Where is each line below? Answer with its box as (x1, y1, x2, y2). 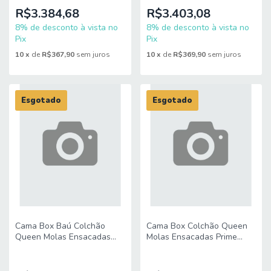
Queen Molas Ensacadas (15, 230, 111, 243)
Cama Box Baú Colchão (15, 220, 105, 232)
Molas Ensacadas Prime (146, 230, 237, 243)
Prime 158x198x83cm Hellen (15, 241, 125, 253)
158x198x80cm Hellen (146, 241, 232, 253)
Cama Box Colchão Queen (146, 220, 247, 232)
